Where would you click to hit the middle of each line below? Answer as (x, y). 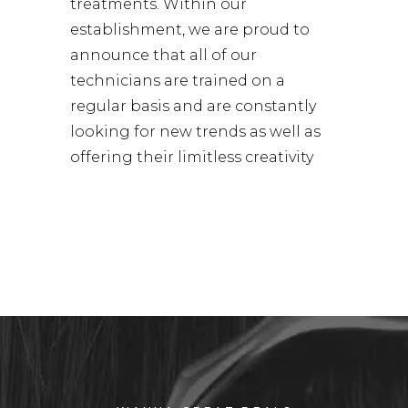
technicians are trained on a (178, 81)
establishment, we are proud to (190, 30)
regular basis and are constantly (193, 106)
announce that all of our (163, 55)
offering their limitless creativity (192, 157)
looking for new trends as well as (195, 132)
